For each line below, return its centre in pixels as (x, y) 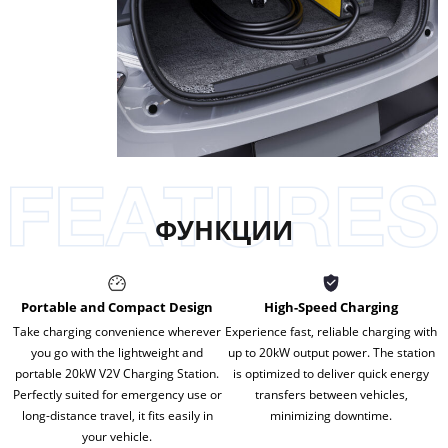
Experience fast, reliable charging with (331, 331)
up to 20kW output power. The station (331, 352)
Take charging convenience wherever (117, 331)
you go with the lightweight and (117, 352)
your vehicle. (117, 436)
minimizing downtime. (331, 415)
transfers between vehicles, (331, 394)
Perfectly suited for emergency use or (117, 394)
